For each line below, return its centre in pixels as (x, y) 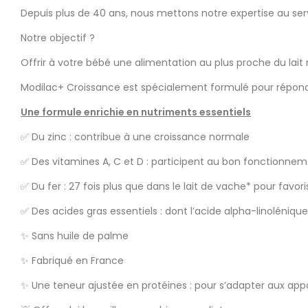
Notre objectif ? (58, 37)
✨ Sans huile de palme (75, 235)
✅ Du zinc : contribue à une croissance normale (135, 136)
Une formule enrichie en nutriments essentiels (136, 112)
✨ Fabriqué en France (72, 260)
